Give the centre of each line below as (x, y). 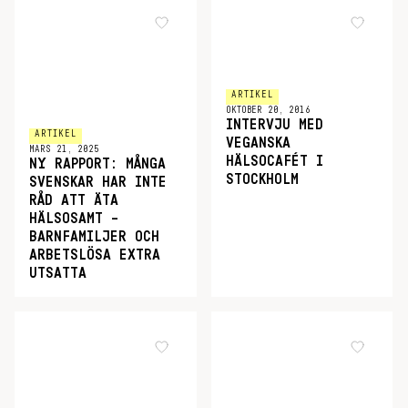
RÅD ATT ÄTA (74, 200)
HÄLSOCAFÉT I (274, 161)
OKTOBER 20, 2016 (268, 110)
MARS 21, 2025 (64, 149)
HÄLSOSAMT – (74, 219)
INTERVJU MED (274, 124)
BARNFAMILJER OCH (94, 237)
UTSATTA (58, 273)
